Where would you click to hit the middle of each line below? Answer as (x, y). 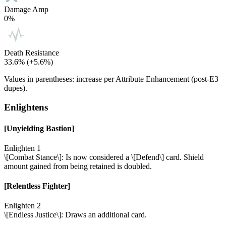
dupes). (16, 88)
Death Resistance (32, 52)
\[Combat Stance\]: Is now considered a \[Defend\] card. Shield (104, 157)
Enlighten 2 (22, 206)
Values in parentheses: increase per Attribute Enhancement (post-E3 (111, 79)
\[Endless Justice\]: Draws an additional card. (75, 215)
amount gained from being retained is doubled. (78, 166)
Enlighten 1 (22, 148)
